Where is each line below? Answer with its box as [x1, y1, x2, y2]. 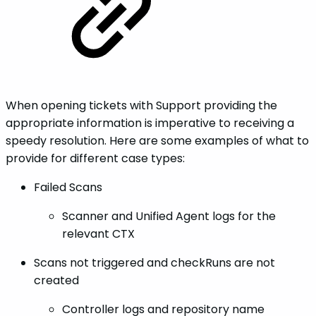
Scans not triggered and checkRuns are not [34, 254, 275, 271]
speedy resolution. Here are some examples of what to [6, 132, 309, 149]
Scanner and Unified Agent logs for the [62, 207, 276, 224]
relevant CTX [62, 225, 135, 242]
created [34, 272, 79, 288]
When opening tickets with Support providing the [6, 97, 277, 114]
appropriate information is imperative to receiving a [6, 114, 294, 131]
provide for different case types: [6, 150, 185, 166]
